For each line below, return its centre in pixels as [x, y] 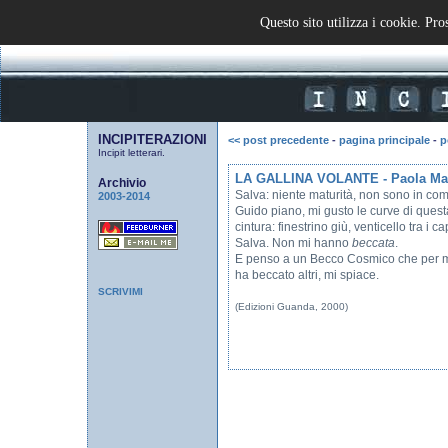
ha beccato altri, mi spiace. [307, 275]
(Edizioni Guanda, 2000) [291, 306]
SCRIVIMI [120, 291]
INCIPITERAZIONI [152, 139]
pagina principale [384, 140]
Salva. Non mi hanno [293, 243]
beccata [373, 243]
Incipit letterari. [131, 152]
